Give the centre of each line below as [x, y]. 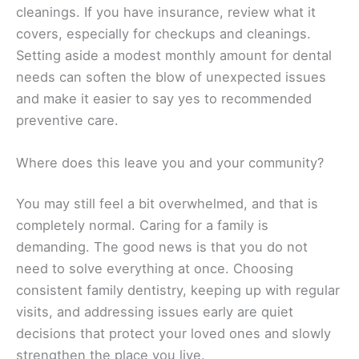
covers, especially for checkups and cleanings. [163, 33]
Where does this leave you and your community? [170, 162]
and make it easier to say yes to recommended [164, 98]
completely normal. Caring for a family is [142, 226]
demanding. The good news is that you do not [162, 247]
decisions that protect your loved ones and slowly [173, 334]
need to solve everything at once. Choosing [155, 269]
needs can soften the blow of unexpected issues [171, 77]
